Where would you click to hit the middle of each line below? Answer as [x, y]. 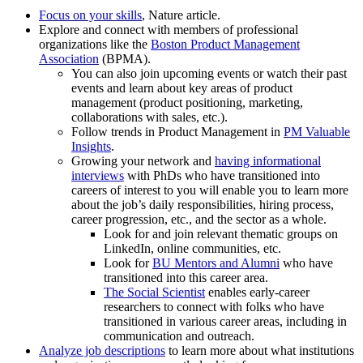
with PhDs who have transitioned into [222, 176]
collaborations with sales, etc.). [149, 117]
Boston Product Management [225, 45]
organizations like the [95, 45]
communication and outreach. [179, 336]
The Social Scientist [154, 293]
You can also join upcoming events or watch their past [209, 74]
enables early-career [257, 293]
